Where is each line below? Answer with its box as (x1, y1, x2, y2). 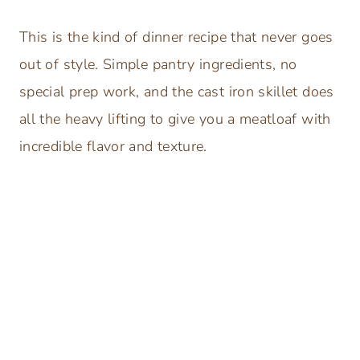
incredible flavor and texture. (19, 137, 207, 157)
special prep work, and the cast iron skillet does (19, 82, 334, 102)
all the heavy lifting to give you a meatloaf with (19, 109, 331, 129)
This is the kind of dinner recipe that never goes (19, 27, 333, 47)
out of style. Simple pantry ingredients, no (19, 55, 297, 75)
